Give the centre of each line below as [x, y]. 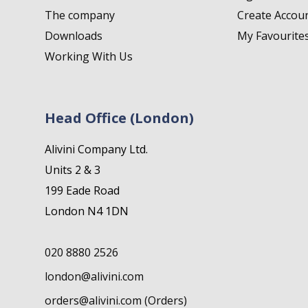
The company [80, 15]
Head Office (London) [119, 118]
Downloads [74, 36]
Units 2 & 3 [73, 170]
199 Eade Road [82, 191]
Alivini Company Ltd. [96, 150]
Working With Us [89, 57]
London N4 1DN [87, 211]
